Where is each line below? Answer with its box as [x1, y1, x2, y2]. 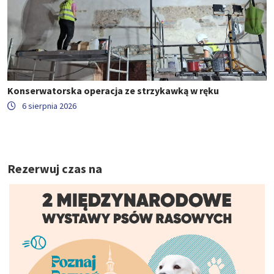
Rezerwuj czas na [7, 161, 102, 177]
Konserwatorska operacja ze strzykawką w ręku [7, 84, 219, 97]
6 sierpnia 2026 [22, 100, 76, 112]
